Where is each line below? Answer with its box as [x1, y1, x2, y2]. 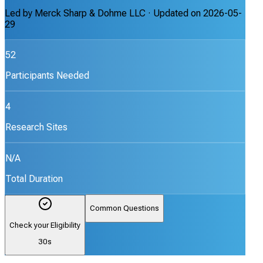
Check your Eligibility [9, 220, 80, 230]
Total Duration [5, 173, 63, 184]
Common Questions [90, 204, 159, 213]
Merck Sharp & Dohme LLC [35, 7, 146, 19]
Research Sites [5, 121, 68, 133]
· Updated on [146, 7, 203, 19]
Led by [5, 7, 35, 19]
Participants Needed [5, 69, 89, 81]
